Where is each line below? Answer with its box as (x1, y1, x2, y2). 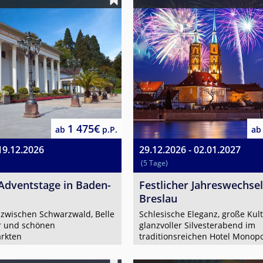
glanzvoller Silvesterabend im (139, 220, 255, 231)
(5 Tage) (140, 158, 168, 168)
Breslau (139, 191, 177, 205)
